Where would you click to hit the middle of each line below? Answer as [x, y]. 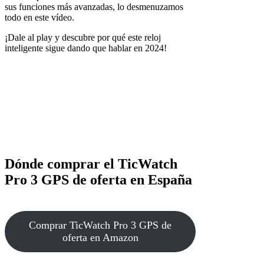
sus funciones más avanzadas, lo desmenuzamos [94, 7]
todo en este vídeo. [39, 18]
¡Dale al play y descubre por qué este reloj [83, 38]
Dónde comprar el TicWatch [91, 164]
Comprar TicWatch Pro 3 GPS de [100, 225]
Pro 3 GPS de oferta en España [98, 179]
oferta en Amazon [100, 238]
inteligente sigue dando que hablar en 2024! [86, 48]
